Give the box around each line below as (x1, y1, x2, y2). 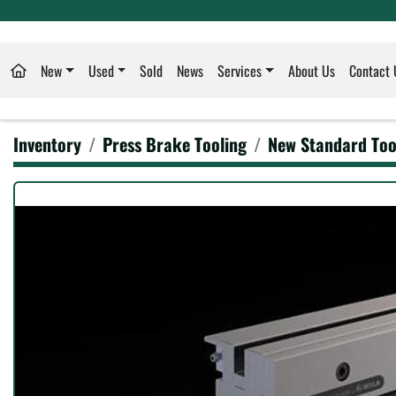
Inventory (13, 131, 81, 158)
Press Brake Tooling (103, 131, 247, 158)
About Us (288, 59, 336, 81)
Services (217, 59, 263, 81)
